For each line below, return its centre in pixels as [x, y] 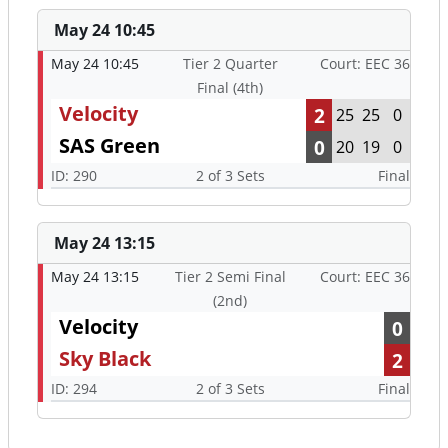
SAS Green [109, 146]
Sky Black [105, 359]
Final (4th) [230, 88]
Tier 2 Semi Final [230, 277]
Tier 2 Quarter [230, 64]
